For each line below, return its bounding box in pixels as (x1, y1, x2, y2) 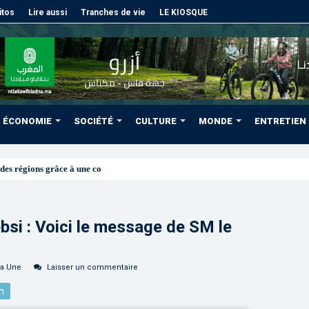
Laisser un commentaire (47, 263, 138, 272)
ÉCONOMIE (3, 116, 52, 126)
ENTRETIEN (255, 116, 306, 126)
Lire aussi (28, 8, 67, 17)
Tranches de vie (81, 8, 146, 17)
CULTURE (135, 116, 177, 126)
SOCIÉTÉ (74, 116, 113, 126)
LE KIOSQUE (159, 8, 208, 17)
